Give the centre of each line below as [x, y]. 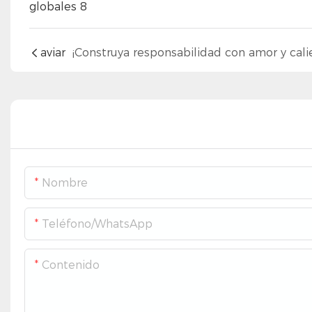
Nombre [65, 183]
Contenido [71, 265]
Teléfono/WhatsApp [97, 224]
